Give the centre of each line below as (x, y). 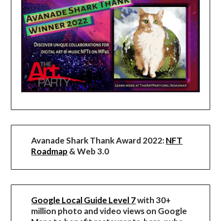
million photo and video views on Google (109, 211)
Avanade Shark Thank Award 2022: (98, 141)
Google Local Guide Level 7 (84, 200)
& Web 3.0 (89, 151)
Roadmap (50, 151)
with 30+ (153, 200)
